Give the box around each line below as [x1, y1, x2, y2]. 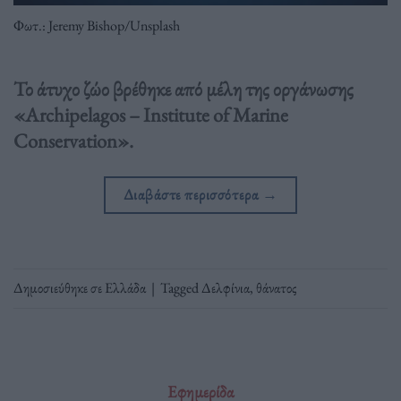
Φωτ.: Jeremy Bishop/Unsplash [13, 16, 180, 36]
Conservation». [13, 126, 133, 154]
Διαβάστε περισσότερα [123, 183, 262, 204]
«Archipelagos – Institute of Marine [13, 100, 288, 128]
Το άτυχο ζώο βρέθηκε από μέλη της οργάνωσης [13, 74, 354, 102]
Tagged [160, 278, 201, 298]
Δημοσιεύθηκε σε [13, 278, 105, 298]
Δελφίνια [201, 278, 250, 298]
